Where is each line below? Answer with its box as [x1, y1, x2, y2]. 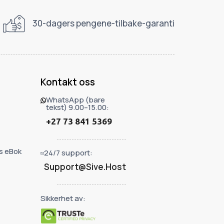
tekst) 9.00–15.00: [46, 102, 109, 113]
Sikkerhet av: [40, 192, 85, 203]
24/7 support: [43, 147, 92, 158]
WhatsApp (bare [46, 94, 105, 105]
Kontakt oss [40, 75, 95, 88]
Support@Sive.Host [43, 161, 126, 173]
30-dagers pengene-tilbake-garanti [32, 17, 174, 29]
